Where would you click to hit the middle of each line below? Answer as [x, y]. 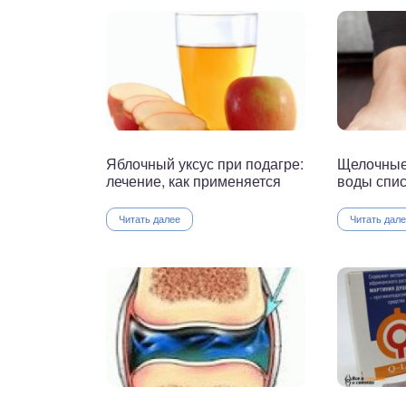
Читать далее [150, 219]
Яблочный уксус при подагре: [205, 164]
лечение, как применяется [193, 181]
